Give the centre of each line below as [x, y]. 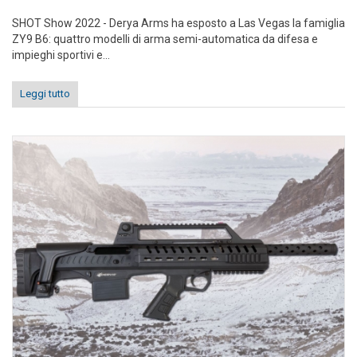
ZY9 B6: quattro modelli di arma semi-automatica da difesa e [165, 39]
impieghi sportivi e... [61, 55]
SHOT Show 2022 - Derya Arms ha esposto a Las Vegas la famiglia [178, 24]
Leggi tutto [45, 94]
